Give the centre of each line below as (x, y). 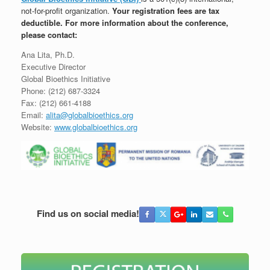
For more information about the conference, (147, 23)
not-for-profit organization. (67, 11)
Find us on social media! (88, 213)
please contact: (49, 35)
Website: (38, 127)
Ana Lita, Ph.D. (48, 55)
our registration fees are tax (168, 11)
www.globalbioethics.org (96, 127)
